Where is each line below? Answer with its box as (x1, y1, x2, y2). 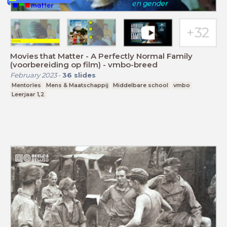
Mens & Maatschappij (46, 81, 108, 89)
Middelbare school (113, 81, 169, 89)
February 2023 (10, 70, 57, 79)
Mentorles (12, 81, 42, 89)
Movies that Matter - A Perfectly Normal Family (10, 51, 193, 61)
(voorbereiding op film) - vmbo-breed (10, 59, 158, 69)
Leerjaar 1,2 (12, 90, 45, 98)
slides (74, 70, 96, 79)
